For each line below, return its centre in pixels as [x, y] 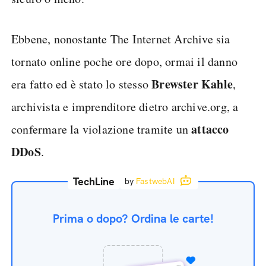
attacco [210, 129]
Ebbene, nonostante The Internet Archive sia [121, 39]
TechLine [94, 181]
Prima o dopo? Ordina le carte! [133, 218]
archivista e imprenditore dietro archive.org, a [125, 107]
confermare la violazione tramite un [102, 129]
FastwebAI [155, 181]
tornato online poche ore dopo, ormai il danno [125, 61]
